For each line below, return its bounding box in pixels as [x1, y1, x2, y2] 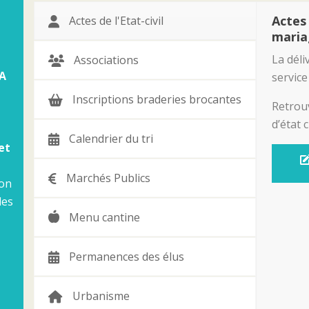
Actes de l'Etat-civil [69, 13, 163, 29]
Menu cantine [69, 210, 140, 226]
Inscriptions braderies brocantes [72, 92, 241, 108]
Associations [74, 52, 139, 68]
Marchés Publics [66, 170, 150, 186]
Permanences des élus [69, 249, 184, 265]
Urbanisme [72, 288, 130, 304]
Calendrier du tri [69, 131, 153, 147]
